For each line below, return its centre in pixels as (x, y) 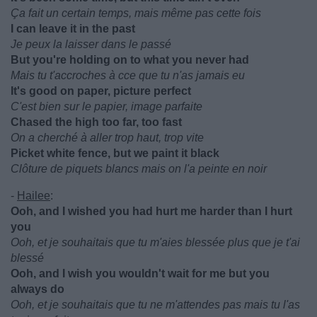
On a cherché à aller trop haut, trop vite (107, 138)
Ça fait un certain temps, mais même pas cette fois (136, 13)
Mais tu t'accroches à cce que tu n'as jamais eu (128, 75)
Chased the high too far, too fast (96, 122)
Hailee (34, 196)
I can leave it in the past (73, 29)
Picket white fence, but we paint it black (115, 153)
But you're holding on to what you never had (130, 60)
